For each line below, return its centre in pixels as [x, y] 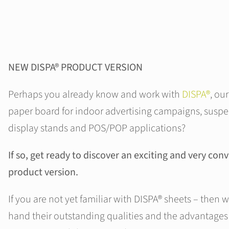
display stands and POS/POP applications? [97, 129]
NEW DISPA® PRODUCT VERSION [75, 68]
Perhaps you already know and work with [95, 95]
